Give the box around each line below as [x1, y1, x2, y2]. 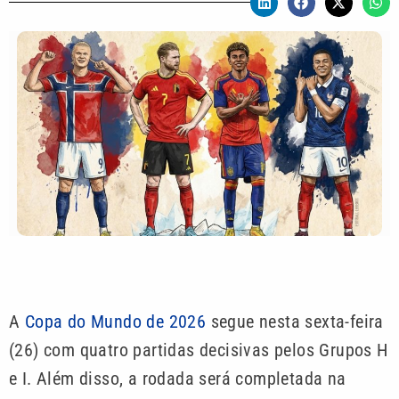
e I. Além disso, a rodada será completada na [9, 368, 346, 390]
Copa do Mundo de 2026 [24, 311, 207, 333]
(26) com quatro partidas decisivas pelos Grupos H [9, 339, 388, 362]
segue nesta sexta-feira [206, 311, 384, 333]
